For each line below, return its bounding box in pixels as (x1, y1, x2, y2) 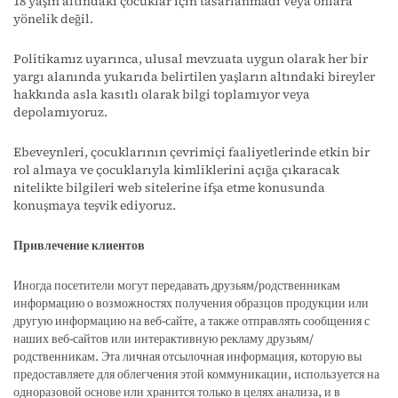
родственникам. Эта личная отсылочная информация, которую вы (13, 347, 362, 365)
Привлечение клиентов (13, 236, 145, 254)
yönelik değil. (13, 10, 93, 28)
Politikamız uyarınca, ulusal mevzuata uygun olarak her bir (13, 50, 368, 68)
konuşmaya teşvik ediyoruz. (13, 196, 176, 214)
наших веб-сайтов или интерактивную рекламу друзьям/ (13, 330, 314, 347)
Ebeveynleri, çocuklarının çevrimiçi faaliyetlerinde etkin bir (13, 143, 370, 161)
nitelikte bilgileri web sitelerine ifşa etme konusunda (13, 179, 325, 196)
